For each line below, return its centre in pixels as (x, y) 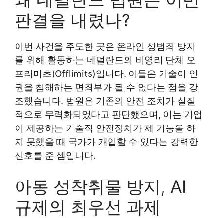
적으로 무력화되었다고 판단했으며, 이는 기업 (109, 114)
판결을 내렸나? (73, 20)
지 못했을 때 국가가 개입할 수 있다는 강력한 (106, 142)
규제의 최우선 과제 (88, 207)
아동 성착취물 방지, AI (100, 186)
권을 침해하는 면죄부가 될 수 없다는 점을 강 (106, 87)
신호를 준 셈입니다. (55, 155)
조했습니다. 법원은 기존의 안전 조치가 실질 (105, 101)
